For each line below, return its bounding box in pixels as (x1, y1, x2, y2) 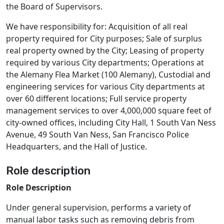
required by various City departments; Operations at (6, 57, 204, 68)
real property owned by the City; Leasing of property (6, 45, 204, 56)
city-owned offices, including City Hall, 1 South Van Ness (6, 117, 216, 128)
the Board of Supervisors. (6, 1, 102, 12)
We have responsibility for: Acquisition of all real (6, 21, 187, 32)
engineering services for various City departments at (6, 81, 205, 92)
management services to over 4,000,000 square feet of (6, 105, 211, 116)
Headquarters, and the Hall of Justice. (6, 141, 147, 152)
